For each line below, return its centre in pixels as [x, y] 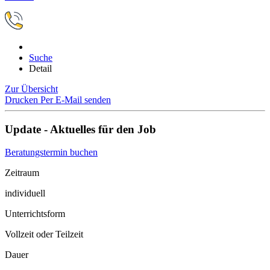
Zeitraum [22, 173]
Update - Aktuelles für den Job [80, 129]
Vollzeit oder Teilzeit [44, 234]
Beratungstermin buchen [51, 152]
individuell [25, 193]
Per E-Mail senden [76, 100]
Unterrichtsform [35, 214]
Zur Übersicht [31, 89]
